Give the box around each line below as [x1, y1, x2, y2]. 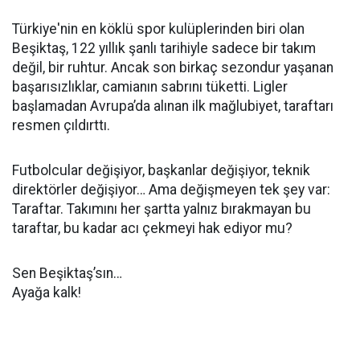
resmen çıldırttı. [12, 117, 110, 133]
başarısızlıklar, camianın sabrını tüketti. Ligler [12, 79, 288, 95]
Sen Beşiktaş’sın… [12, 265, 122, 281]
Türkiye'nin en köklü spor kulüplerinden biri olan [12, 21, 305, 37]
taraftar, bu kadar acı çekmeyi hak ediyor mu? [12, 220, 292, 236]
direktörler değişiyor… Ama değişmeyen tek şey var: [12, 182, 330, 198]
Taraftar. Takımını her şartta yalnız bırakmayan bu [12, 201, 311, 217]
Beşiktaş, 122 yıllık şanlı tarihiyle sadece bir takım [12, 40, 316, 56]
